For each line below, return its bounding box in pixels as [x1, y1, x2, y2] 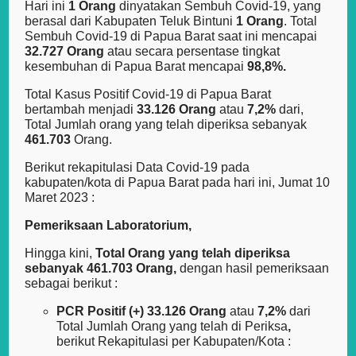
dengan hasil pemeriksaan [180, 261, 330, 276]
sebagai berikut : [25, 277, 118, 291]
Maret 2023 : [25, 191, 95, 205]
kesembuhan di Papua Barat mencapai [25, 60, 248, 74]
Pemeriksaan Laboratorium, [25, 219, 192, 233]
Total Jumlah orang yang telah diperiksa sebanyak [25, 118, 308, 132]
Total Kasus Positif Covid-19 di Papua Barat [25, 87, 272, 102]
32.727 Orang [25, 44, 108, 59]
